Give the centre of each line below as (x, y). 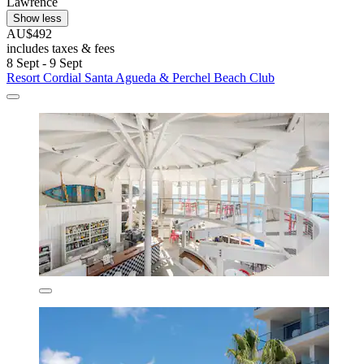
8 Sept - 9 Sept (44, 63)
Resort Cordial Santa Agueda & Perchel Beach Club (141, 78)
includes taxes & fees (61, 49)
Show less (37, 19)
